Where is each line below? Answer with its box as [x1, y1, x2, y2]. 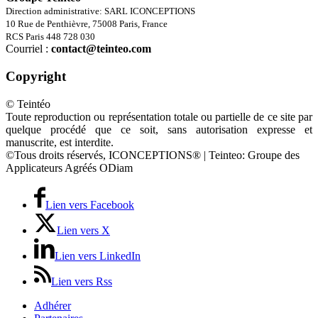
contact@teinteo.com [51, 43, 151, 55]
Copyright [6, 68, 66, 84]
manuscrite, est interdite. [6, 136, 114, 148]
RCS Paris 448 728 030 [6, 31, 95, 43]
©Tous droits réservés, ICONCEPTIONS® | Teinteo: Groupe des [6, 148, 300, 161]
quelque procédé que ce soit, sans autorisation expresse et [6, 123, 312, 136]
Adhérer [34, 299, 71, 312]
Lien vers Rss [51, 275, 112, 287]
